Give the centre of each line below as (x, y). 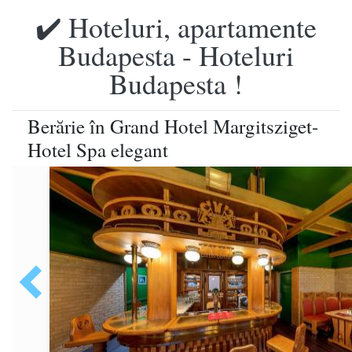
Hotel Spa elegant (98, 150)
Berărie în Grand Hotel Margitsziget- (173, 126)
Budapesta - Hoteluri (176, 55)
